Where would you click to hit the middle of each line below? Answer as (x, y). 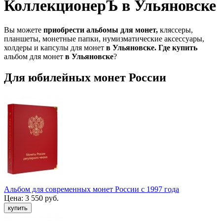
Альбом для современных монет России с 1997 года (92, 189)
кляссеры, (175, 30)
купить (185, 47)
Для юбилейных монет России (85, 77)
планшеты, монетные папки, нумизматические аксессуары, (104, 38)
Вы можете (24, 30)
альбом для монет (35, 56)
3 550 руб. (42, 198)
